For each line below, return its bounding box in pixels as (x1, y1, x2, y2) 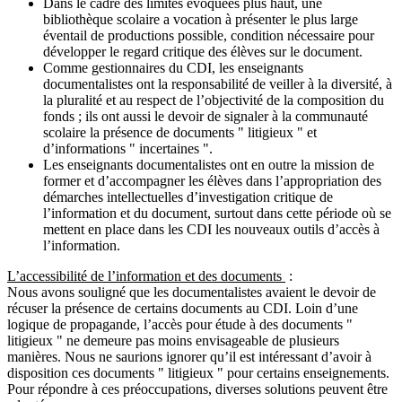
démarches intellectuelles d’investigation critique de (43, 189, 333, 205)
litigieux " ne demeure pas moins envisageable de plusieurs (7, 333, 339, 349)
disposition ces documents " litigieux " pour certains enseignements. (7, 365, 389, 381)
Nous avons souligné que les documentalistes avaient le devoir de (7, 284, 376, 301)
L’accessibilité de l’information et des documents (7, 268, 285, 284)
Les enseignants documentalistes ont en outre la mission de (43, 157, 374, 173)
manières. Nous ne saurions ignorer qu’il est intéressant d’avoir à (7, 349, 371, 365)
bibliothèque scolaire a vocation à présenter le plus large (43, 12, 358, 28)
